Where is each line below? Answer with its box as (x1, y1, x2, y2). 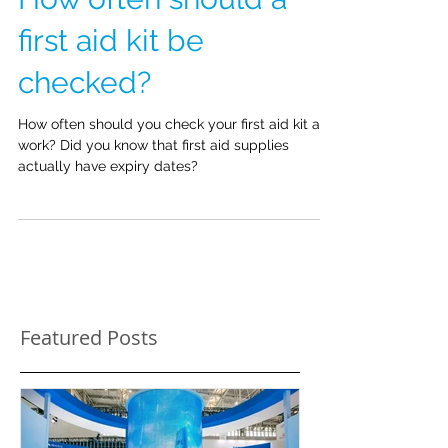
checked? (18, 115, 151, 150)
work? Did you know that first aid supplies (18, 187, 289, 203)
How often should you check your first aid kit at (18, 166, 325, 182)
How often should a (18, 31, 287, 66)
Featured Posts (20, 374, 158, 401)
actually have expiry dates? (18, 208, 198, 224)
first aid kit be (18, 73, 204, 108)
